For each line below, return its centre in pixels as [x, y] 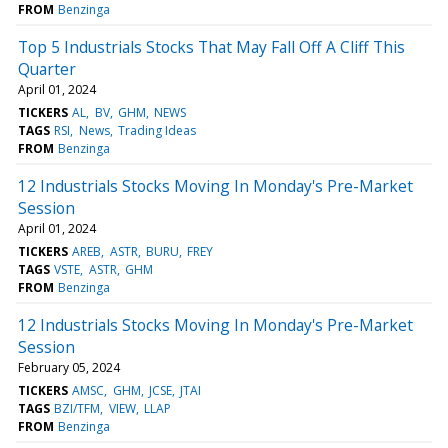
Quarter [47, 68]
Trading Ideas [156, 130]
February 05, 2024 [69, 367]
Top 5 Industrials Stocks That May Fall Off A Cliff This [211, 46]
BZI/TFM [77, 408]
